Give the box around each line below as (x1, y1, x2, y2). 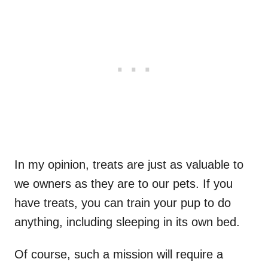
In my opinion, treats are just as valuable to (14, 158, 243, 172)
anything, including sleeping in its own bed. (14, 215, 240, 229)
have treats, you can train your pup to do (14, 196, 231, 210)
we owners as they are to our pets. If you (14, 177, 233, 191)
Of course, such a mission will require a (14, 248, 223, 261)
